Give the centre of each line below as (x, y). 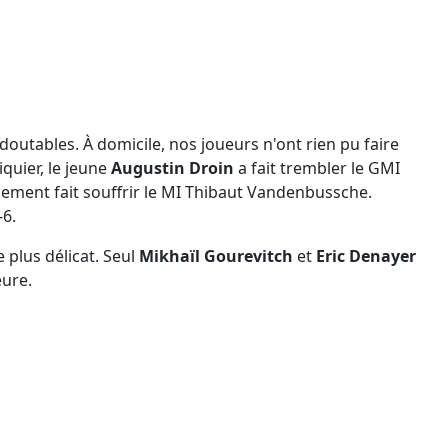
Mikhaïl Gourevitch (216, 255)
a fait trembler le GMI (317, 167)
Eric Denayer (366, 255)
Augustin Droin (172, 167)
